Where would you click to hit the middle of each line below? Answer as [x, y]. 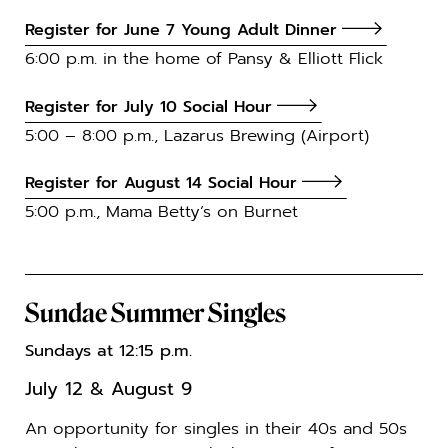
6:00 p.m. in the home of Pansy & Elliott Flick [204, 59]
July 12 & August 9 [108, 389]
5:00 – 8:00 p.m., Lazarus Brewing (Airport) [200, 135]
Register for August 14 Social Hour [161, 183]
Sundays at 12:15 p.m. [108, 350]
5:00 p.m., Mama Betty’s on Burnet [164, 212]
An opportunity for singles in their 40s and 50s [216, 429]
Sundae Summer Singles [155, 313]
